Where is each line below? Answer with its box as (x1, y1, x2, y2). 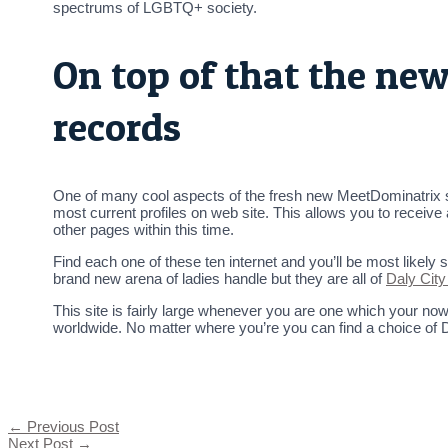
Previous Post (23, 418, 119, 436)
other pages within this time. (53, 220, 234, 238)
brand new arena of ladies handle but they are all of (53, 269, 386, 287)
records (53, 102, 181, 152)
